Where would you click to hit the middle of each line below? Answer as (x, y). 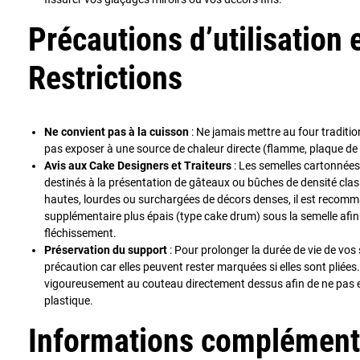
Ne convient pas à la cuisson (117, 131)
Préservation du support (106, 250)
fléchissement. (80, 233)
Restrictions (105, 78)
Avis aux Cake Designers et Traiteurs (138, 165)
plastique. (69, 300)
